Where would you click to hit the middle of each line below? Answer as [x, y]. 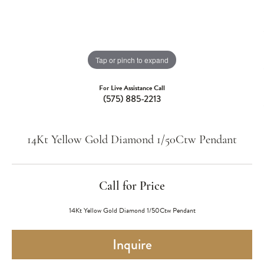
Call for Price [132, 187]
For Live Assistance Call [132, 88]
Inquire [132, 244]
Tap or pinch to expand [132, 60]
